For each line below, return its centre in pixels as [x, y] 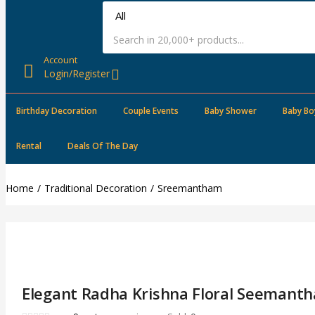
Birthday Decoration [57, 111]
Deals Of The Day [103, 146]
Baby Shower [231, 111]
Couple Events [151, 111]
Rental [29, 146]
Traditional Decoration [96, 188]
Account [61, 60]
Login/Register [77, 74]
